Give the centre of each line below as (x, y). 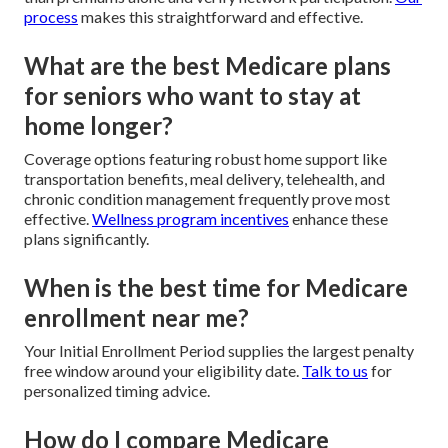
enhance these (338, 219)
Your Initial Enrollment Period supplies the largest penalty (219, 351)
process (51, 17)
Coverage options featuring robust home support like (205, 159)
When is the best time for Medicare (216, 288)
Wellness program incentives (190, 219)
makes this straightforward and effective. (220, 17)
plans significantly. (86, 239)
